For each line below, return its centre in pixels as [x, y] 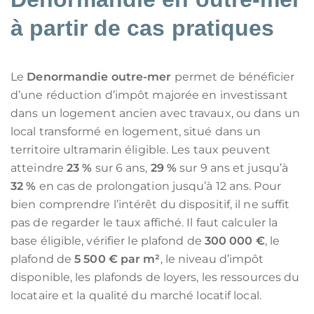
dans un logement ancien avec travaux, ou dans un [155, 113]
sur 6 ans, [121, 168]
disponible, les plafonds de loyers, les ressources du [155, 277]
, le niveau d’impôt [212, 259]
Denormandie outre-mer [99, 77]
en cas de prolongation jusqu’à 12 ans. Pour [158, 186]
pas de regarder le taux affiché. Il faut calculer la [144, 223]
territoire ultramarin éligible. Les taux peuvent [141, 150]
